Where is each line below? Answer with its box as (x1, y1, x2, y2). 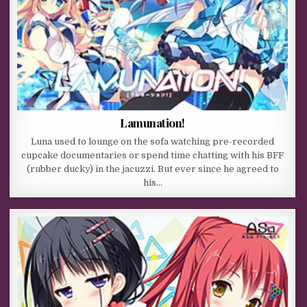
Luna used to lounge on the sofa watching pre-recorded (31, 136, 275, 147)
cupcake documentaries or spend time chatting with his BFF (21, 150, 284, 161)
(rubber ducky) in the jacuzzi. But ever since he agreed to (26, 164, 279, 175)
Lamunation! (120, 115, 185, 131)
